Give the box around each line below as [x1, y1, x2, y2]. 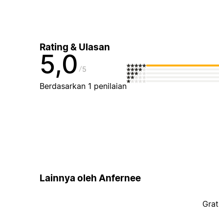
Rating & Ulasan [39, 42, 110, 53]
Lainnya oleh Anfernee [39, 172, 141, 184]
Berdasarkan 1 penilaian [39, 81, 127, 91]
